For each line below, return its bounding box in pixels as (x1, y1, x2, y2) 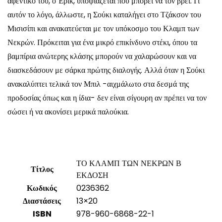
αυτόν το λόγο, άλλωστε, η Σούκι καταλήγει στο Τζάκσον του (7, 8, 201, 20)
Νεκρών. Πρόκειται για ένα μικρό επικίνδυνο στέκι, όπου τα (7, 36, 197, 48)
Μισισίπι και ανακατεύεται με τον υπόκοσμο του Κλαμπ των (7, 22, 199, 34)
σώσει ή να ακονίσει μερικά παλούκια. (7, 106, 129, 117)
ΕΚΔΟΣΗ (76, 169, 109, 181)
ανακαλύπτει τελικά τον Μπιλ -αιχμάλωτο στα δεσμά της (7, 78, 189, 90)
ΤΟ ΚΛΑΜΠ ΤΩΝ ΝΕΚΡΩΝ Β (76, 157, 181, 169)
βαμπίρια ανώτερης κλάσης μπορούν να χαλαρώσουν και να (7, 50, 196, 62)
